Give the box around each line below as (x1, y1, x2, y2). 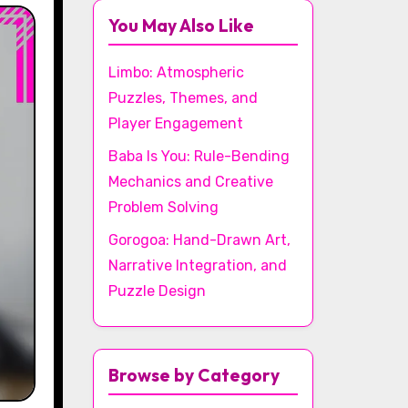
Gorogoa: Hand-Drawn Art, (108, 231, 291, 249)
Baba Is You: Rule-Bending (108, 148, 290, 165)
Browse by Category (108, 364, 280, 386)
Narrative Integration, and (108, 257, 287, 274)
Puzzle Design (108, 282, 206, 300)
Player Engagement (108, 115, 243, 132)
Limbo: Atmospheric (108, 64, 244, 81)
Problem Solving (108, 199, 219, 216)
